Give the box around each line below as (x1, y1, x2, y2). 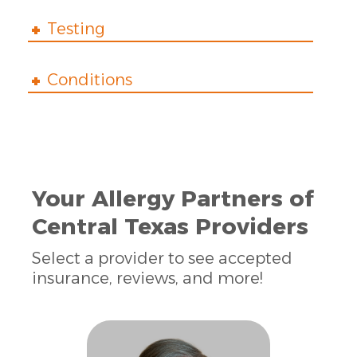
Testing (47, 19, 106, 39)
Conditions (47, 70, 133, 90)
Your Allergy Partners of (32, 185, 314, 213)
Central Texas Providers (32, 213, 308, 241)
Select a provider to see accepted (32, 249, 292, 269)
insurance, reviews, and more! (32, 269, 262, 288)
